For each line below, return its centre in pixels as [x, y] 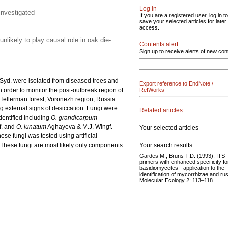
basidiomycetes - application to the [182, 168]
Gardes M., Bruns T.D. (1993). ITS [182, 155]
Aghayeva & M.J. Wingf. [79, 127]
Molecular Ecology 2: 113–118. [177, 180]
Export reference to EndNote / [176, 83]
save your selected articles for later [183, 21]
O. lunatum [31, 127]
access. [149, 27]
